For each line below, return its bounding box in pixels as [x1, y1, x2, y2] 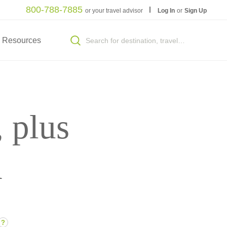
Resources [2, 36, 41, 45]
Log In [157, 7, 176, 14]
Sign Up [184, 7, 207, 14]
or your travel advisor [85, 7, 143, 14]
